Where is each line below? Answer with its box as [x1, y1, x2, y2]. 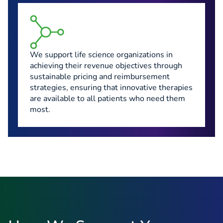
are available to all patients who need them [30, 93, 185, 104]
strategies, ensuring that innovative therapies [30, 82, 193, 93]
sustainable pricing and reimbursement [30, 71, 170, 82]
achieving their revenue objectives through [30, 60, 182, 71]
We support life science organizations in [30, 49, 173, 60]
